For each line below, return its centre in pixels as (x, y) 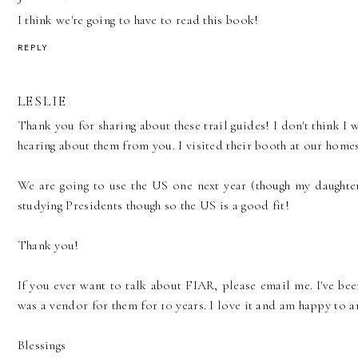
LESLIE (42, 100)
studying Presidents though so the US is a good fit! (153, 205)
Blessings (42, 345)
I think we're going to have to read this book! (138, 20)
